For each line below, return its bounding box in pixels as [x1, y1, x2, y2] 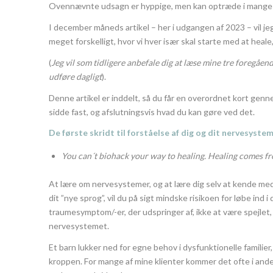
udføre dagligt [49, 71, 102, 82]
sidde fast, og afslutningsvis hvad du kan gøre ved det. [49, 106, 255, 117]
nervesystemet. [49, 221, 109, 232]
